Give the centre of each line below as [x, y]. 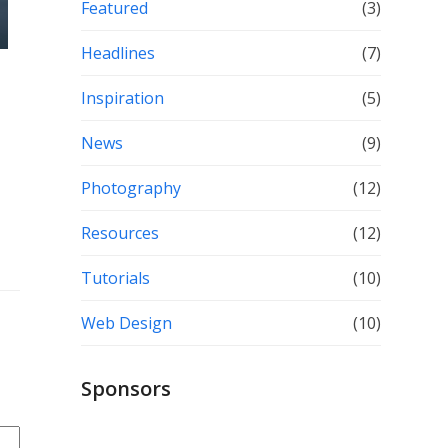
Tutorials [115, 278]
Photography [130, 188]
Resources [119, 233]
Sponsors [125, 388]
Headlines [117, 53]
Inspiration [122, 98]
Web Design [126, 323]
